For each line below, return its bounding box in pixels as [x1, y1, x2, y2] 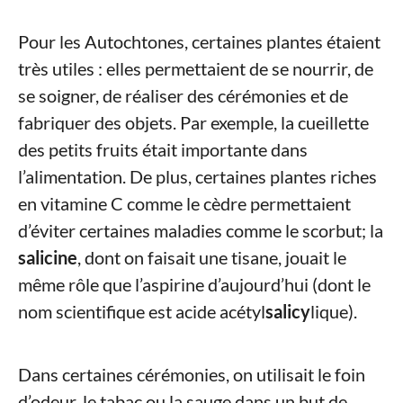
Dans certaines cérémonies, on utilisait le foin [18, 363, 365, 386]
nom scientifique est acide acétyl [18, 300, 265, 323]
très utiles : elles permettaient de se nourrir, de [18, 58, 373, 80]
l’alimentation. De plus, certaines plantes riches [18, 166, 377, 188]
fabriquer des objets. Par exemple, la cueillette [18, 112, 369, 134]
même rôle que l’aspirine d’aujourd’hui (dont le [18, 273, 371, 296]
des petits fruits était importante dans [18, 139, 308, 161]
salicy [265, 300, 310, 323]
